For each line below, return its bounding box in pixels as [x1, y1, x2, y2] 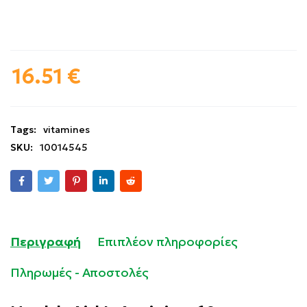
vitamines [43, 123, 90, 136]
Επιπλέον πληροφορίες [97, 234, 238, 249]
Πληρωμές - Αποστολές [10, 265, 149, 280]
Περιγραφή [10, 234, 81, 249]
